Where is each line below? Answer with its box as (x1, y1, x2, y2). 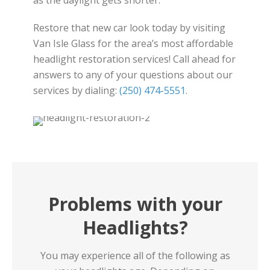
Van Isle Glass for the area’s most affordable (33, 37, 233, 50)
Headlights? (82, 215, 188, 240)
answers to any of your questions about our (33, 68, 233, 81)
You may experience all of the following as (40, 249, 230, 262)
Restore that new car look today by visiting (33, 21, 225, 34)
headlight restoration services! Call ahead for (33, 52, 236, 66)
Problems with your (48, 192, 222, 216)
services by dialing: (33, 84, 119, 97)
